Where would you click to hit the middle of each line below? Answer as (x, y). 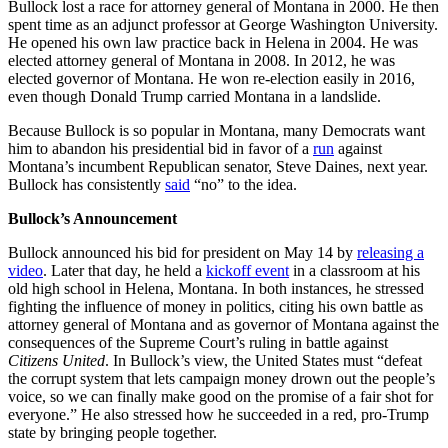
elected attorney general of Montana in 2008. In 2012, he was (201, 61)
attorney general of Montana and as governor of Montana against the (223, 325)
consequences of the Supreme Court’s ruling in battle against (198, 343)
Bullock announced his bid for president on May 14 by (182, 253)
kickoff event (247, 271)
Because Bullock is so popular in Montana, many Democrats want (216, 131)
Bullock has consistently (86, 185)
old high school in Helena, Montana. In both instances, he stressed (216, 289)
